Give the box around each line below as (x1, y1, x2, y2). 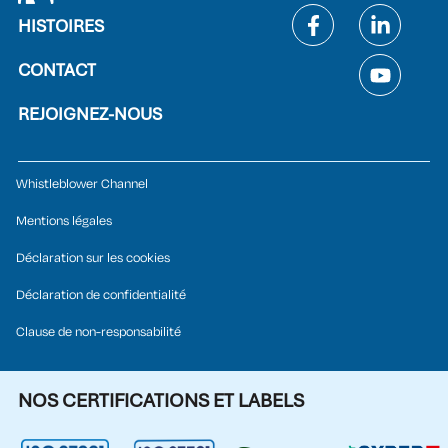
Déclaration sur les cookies (16, 249, 170, 268)
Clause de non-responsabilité (16, 323, 181, 342)
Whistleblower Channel (16, 175, 148, 194)
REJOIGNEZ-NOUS (18, 103, 162, 126)
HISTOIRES (18, 15, 104, 38)
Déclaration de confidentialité (16, 286, 186, 305)
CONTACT (18, 59, 96, 82)
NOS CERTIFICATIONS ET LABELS (18, 388, 304, 414)
